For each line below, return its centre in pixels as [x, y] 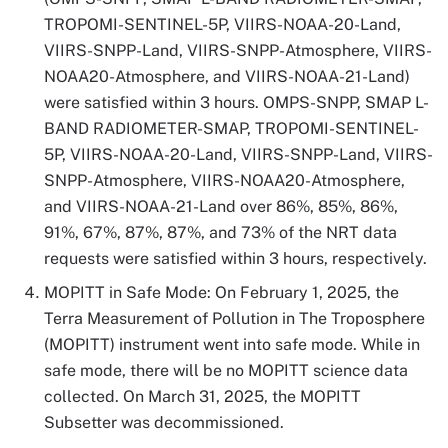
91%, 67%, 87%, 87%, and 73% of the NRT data [220, 233]
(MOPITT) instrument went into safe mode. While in [232, 345]
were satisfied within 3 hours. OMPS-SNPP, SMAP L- [236, 103]
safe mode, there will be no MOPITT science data [226, 371]
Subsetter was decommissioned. [164, 423]
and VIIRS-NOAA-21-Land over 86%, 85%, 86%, [221, 207]
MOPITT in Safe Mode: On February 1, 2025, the [221, 293]
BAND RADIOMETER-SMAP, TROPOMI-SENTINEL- [231, 129]
